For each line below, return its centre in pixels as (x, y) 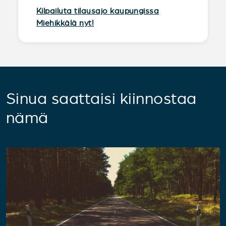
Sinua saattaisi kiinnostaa (101, 99)
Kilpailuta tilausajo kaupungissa (98, 11)
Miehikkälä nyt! (65, 23)
